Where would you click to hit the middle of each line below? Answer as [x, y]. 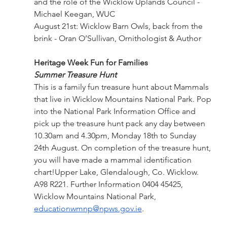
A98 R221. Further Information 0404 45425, [109, 184]
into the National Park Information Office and [116, 111]
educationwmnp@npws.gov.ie [88, 208]
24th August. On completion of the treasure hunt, [123, 147]
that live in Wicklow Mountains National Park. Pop [123, 99]
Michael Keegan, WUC [74, 14]
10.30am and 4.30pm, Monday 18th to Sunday [116, 135]
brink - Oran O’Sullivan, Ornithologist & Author [117, 38]
